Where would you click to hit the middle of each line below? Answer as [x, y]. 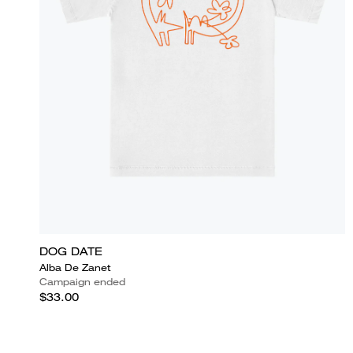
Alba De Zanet [75, 267]
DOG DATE [71, 251]
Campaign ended [82, 281]
